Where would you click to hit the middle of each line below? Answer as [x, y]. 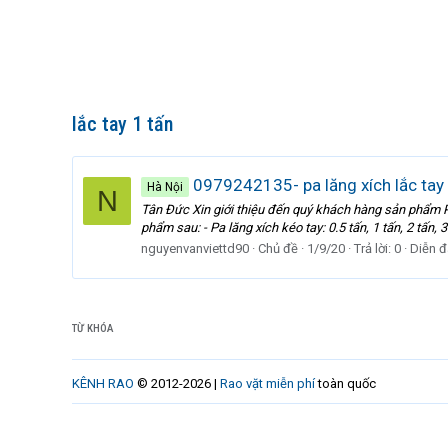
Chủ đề [278, 248]
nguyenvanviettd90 [195, 248]
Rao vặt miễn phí [267, 383]
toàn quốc [345, 383]
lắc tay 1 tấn [122, 124]
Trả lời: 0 [377, 248]
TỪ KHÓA [93, 328]
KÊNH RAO [103, 383]
